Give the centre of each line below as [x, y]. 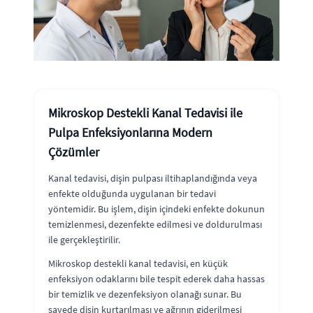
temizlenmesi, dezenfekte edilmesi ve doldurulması [155, 224]
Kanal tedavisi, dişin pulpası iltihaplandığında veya [153, 178]
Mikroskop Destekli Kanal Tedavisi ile [145, 112]
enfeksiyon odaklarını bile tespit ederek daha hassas [156, 278]
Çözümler [74, 152]
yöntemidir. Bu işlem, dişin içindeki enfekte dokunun [156, 209]
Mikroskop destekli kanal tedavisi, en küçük [138, 263]
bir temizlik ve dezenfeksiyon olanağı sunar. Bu [145, 294]
